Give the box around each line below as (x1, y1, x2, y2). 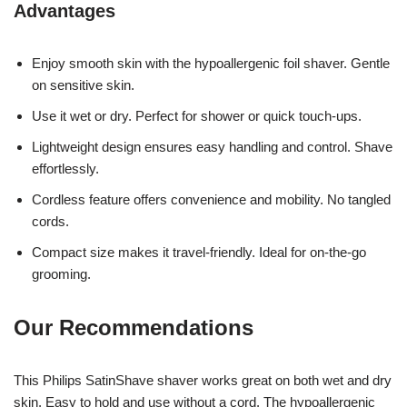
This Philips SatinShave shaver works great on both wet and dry (14, 372, 392, 388)
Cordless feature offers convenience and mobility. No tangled (32, 191, 391, 207)
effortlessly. (32, 160, 99, 176)
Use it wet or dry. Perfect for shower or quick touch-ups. (32, 107, 362, 124)
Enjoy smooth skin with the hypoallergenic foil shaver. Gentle (32, 55, 390, 71)
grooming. (32, 265, 91, 282)
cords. (32, 213, 69, 229)
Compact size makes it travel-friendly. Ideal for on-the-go (32, 243, 366, 260)
